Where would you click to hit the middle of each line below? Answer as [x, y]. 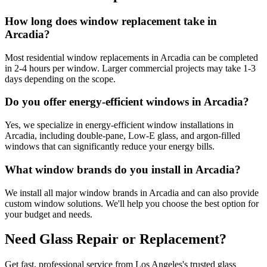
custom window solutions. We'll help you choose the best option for [132, 203]
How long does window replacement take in [111, 21]
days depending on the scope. [60, 79]
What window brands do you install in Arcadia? [123, 169]
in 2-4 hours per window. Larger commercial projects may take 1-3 [130, 68]
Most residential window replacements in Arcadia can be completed [131, 57]
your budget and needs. [49, 214]
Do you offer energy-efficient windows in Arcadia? [127, 102]
